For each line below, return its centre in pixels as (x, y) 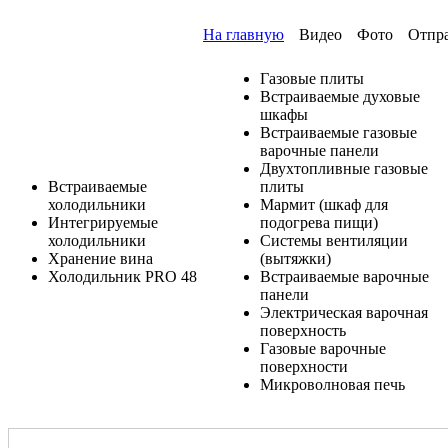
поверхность (303, 330)
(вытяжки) (295, 258)
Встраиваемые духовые (340, 96)
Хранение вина (100, 258)
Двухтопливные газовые (344, 168)
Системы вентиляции (334, 240)
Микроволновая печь (332, 384)
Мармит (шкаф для (324, 204)
